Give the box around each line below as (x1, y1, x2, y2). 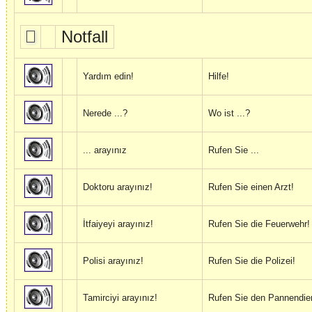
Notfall (61, 27, 108, 47)
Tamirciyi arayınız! (83, 292, 157, 304)
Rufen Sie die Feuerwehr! (208, 219, 310, 230)
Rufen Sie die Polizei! (208, 256, 295, 267)
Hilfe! (208, 71, 229, 82)
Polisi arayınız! (83, 256, 143, 267)
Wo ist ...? (208, 108, 250, 119)
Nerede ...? (83, 108, 127, 119)
